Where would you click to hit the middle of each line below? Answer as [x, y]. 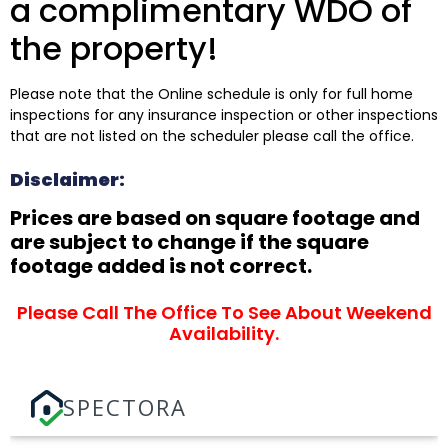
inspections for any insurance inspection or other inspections [224, 115]
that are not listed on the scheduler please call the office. [212, 136]
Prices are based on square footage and [215, 218]
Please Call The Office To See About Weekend [224, 313]
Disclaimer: [67, 180]
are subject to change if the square [189, 242]
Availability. [224, 334]
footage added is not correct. [161, 266]
